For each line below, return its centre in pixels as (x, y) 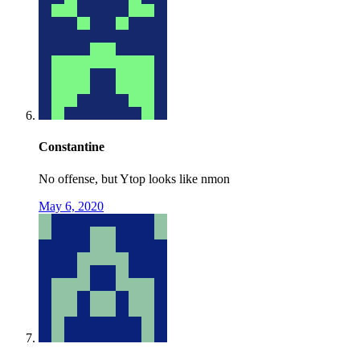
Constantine (72, 147)
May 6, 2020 (71, 206)
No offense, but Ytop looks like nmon (134, 178)
